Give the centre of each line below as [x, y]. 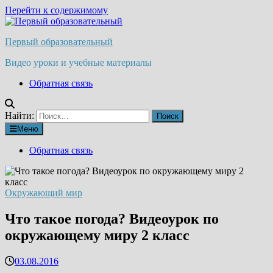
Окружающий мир [44, 193]
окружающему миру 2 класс [97, 235]
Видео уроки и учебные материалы [78, 62]
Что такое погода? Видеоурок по [112, 218]
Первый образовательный [59, 42]
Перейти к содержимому [56, 10]
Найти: [19, 115]
